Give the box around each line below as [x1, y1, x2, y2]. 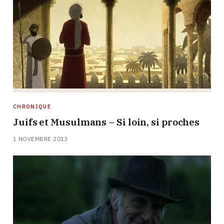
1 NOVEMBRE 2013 [13, 134, 68, 142]
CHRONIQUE [13, 102, 51, 110]
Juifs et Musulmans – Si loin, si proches [13, 115, 200, 128]
